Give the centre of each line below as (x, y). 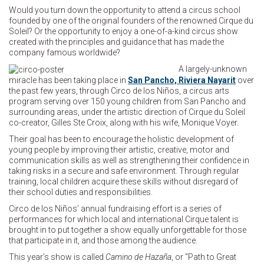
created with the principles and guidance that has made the (116, 42)
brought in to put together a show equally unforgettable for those (128, 230)
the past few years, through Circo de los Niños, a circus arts (119, 90)
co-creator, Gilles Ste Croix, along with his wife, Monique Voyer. (124, 122)
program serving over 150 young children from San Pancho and (127, 101)
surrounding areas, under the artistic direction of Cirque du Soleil (127, 112)
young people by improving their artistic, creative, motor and (119, 149)
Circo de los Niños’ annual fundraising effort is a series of (115, 208)
